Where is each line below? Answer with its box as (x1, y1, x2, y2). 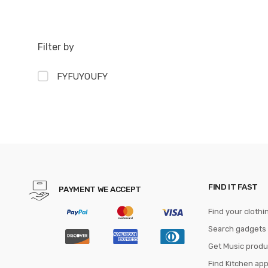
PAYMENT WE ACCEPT (59, 184, 141, 194)
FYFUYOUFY (56, 71, 108, 82)
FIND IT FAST (208, 181, 258, 191)
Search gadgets (208, 224, 266, 233)
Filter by (38, 41, 74, 53)
